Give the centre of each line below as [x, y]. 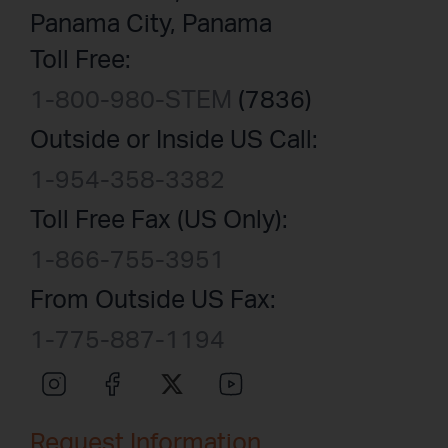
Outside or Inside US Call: [174, 140]
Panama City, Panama [151, 24]
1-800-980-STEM [131, 100]
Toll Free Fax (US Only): [159, 220]
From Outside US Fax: [153, 300]
